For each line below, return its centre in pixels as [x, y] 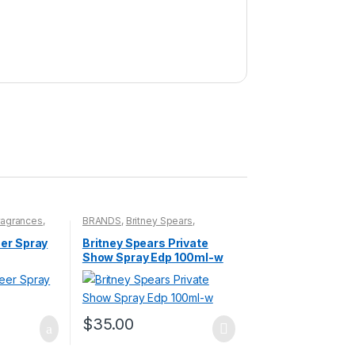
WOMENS [160, 231]
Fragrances [108, 231]
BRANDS [102, 221]
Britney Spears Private [145, 242]
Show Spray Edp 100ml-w [153, 257]
